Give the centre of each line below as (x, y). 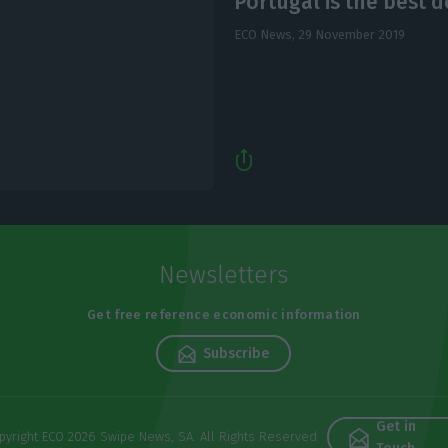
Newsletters (224, 275)
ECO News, (265, 35)
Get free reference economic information (224, 314)
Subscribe (236, 353)
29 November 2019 (351, 35)
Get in (395, 426)
